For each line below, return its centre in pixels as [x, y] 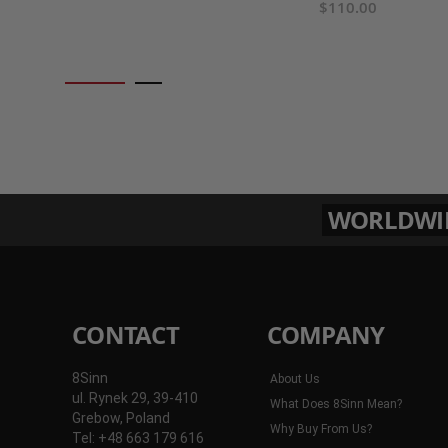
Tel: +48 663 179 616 [138, 437]
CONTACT [125, 334]
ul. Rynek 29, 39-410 [135, 397]
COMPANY [325, 334]
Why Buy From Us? [320, 428]
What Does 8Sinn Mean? [335, 403]
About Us [294, 378]
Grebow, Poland [121, 417]
